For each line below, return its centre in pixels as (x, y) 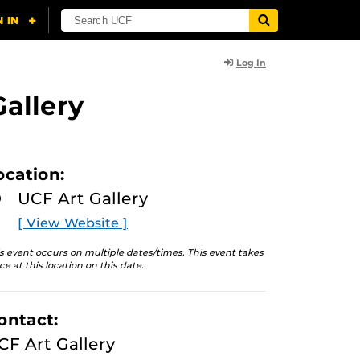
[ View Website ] (73, 223)
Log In (251, 63)
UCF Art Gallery (83, 198)
